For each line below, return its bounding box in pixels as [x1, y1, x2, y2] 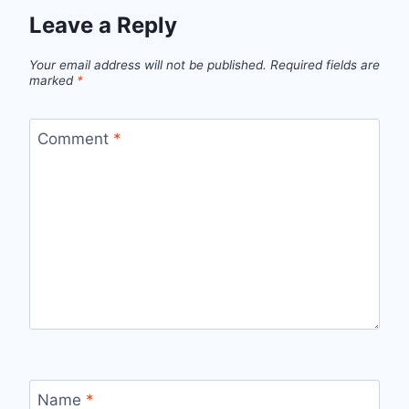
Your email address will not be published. [29, 58, 267, 73]
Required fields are [270, 58, 380, 73]
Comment [37, 129, 113, 148]
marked [29, 73, 77, 89]
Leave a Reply [29, 12, 177, 39]
